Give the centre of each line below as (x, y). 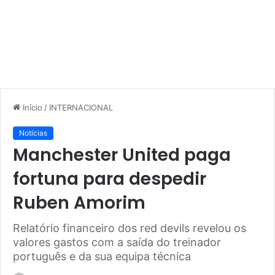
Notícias (33, 133)
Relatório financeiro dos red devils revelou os (130, 228)
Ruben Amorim (79, 203)
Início (31, 107)
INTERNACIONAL (81, 107)
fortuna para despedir (110, 179)
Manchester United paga (122, 155)
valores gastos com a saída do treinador (117, 242)
